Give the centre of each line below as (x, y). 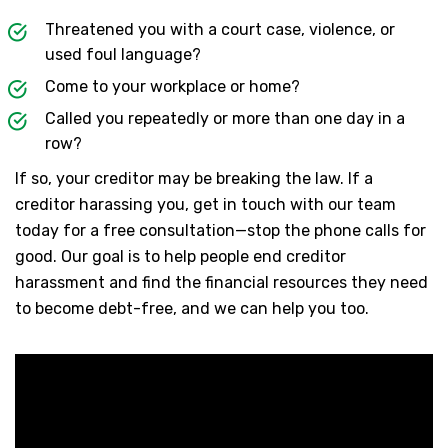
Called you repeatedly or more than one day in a (225, 119)
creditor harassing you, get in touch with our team (205, 205)
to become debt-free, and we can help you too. (192, 309)
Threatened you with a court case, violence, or (220, 30)
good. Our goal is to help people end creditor (180, 257)
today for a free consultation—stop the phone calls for (220, 231)
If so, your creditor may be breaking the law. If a (194, 179)
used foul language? (123, 55)
